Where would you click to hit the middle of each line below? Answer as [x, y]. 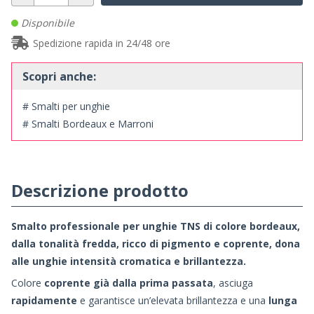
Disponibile [46, 23]
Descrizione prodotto [100, 190]
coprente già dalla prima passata [129, 282]
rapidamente [46, 300]
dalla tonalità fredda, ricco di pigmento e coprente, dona [156, 243]
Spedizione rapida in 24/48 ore [102, 43]
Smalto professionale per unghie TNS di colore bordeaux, [156, 226]
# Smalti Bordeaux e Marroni [88, 123]
